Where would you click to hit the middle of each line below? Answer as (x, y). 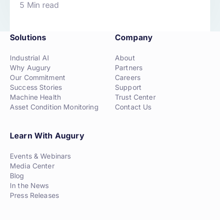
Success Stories (36, 87)
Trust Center (135, 97)
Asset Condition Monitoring (54, 107)
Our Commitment (38, 78)
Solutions (28, 38)
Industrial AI (29, 58)
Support (128, 87)
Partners (129, 68)
